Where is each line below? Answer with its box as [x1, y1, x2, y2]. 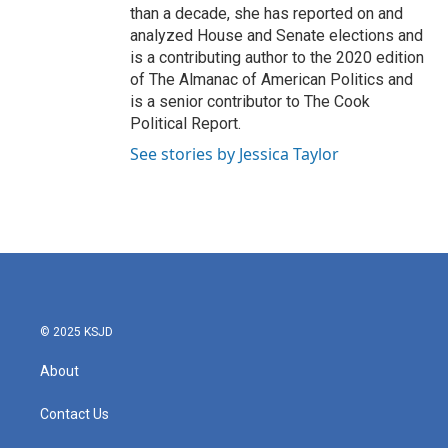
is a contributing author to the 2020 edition [130, 48, 424, 68]
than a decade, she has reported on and [130, 4, 403, 24]
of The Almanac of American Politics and [130, 70, 413, 90]
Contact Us [40, 406, 109, 423]
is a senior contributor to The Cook [130, 92, 370, 112]
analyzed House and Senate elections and [130, 26, 423, 46]
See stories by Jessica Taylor [130, 143, 339, 166]
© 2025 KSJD [40, 325, 113, 340]
